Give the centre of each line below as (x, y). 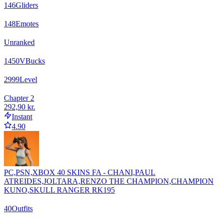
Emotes (27, 23)
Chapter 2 (19, 98)
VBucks (32, 61)
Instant (22, 116)
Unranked (19, 42)
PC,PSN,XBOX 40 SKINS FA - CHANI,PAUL (80, 172)
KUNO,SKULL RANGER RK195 (59, 190)
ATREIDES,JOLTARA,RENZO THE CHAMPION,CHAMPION (109, 181)
